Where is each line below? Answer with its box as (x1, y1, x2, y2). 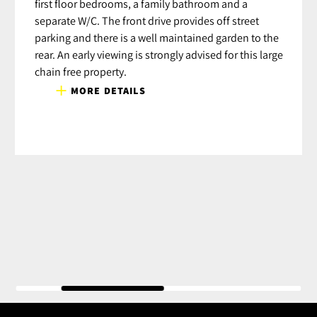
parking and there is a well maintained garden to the (35, 30, 279, 45)
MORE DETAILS (71, 83, 146, 97)
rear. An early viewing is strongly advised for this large (35, 47, 283, 62)
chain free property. (35, 64, 127, 79)
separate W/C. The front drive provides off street (35, 13, 259, 28)
